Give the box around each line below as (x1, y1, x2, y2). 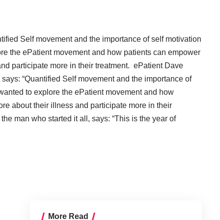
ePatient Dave (134, 61, 183, 70)
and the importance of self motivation (72, 35, 201, 43)
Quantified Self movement (25, 75, 114, 83)
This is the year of (114, 114, 176, 123)
